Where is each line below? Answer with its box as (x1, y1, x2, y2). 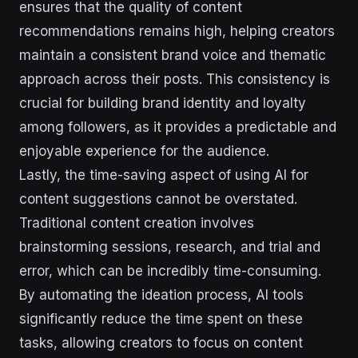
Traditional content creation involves (19, 214, 254, 231)
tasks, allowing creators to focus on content (19, 334, 303, 351)
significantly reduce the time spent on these (19, 310, 303, 327)
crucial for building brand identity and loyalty (19, 94, 306, 111)
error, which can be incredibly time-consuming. (19, 262, 321, 279)
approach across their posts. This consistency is (19, 70, 330, 87)
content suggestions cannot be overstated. (19, 190, 297, 207)
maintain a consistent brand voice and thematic (19, 46, 326, 63)
